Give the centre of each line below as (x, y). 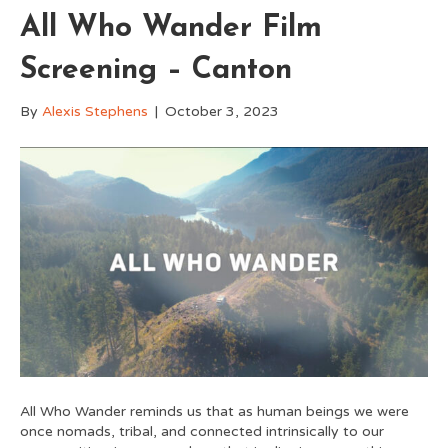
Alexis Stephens (95, 111)
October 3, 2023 (222, 111)
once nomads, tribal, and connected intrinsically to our (202, 431)
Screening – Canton (156, 70)
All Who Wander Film (171, 28)
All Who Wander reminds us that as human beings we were (214, 411)
